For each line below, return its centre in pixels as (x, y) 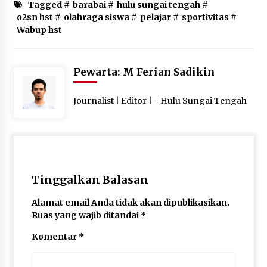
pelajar (155, 17)
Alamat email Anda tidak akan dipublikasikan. (130, 202)
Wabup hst (39, 30)
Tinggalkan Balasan (90, 179)
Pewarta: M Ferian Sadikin (144, 72)
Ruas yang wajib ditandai (86, 215)
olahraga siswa (96, 17)
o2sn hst (35, 17)
